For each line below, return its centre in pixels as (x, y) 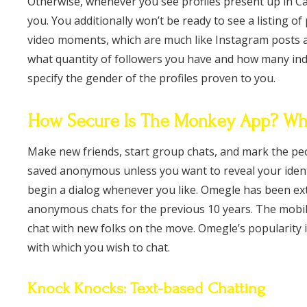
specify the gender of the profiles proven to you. (151, 78)
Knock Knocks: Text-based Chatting (146, 288)
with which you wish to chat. (99, 248)
